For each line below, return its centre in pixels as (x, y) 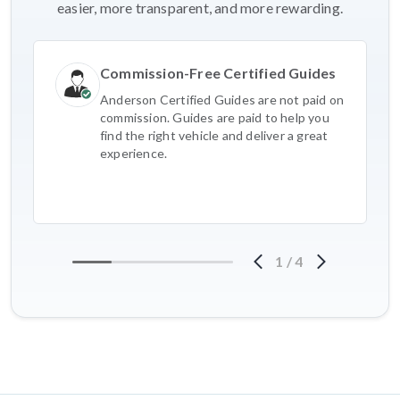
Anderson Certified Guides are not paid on (222, 100)
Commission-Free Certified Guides (218, 73)
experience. (134, 154)
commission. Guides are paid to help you (215, 118)
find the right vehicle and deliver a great (214, 136)
